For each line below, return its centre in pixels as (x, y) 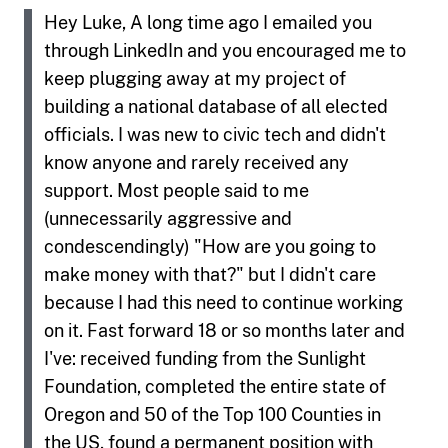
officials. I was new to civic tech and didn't (215, 134)
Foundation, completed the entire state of (215, 386)
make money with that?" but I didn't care (210, 274)
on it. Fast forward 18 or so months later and (224, 330)
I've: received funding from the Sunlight (205, 358)
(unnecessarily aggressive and (168, 218)
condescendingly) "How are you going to (210, 246)
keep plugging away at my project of (195, 78)
